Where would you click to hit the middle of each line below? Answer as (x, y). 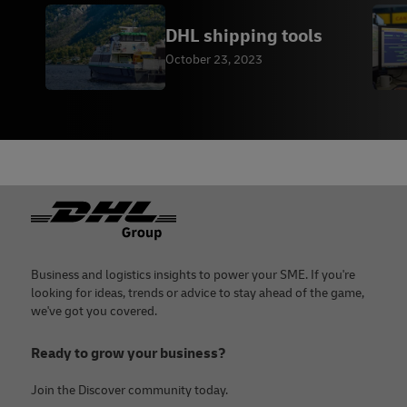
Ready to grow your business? (129, 354)
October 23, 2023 (214, 59)
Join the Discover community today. (129, 391)
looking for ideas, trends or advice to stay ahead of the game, (198, 293)
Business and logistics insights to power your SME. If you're (193, 275)
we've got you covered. (94, 312)
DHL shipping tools (244, 35)
